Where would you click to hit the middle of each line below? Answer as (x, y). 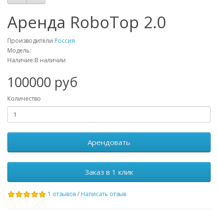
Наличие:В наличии (36, 60)
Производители (31, 41)
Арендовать (109, 142)
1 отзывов (62, 194)
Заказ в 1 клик (109, 172)
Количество (24, 99)
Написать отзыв (103, 194)
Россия (65, 41)
